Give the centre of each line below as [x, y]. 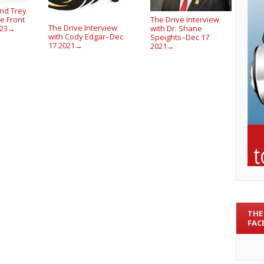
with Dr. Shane [176, 28]
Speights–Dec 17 [179, 37]
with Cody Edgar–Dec [85, 36]
